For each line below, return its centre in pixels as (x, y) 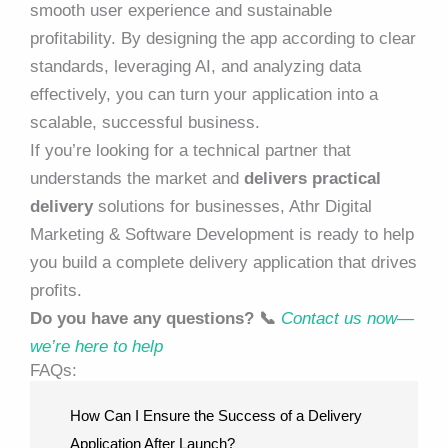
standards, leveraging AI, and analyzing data (195, 66)
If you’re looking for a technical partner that (190, 150)
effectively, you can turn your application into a (204, 94)
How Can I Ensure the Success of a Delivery (216, 415)
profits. (56, 290)
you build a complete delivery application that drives (223, 262)
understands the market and (137, 178)
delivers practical (312, 178)
